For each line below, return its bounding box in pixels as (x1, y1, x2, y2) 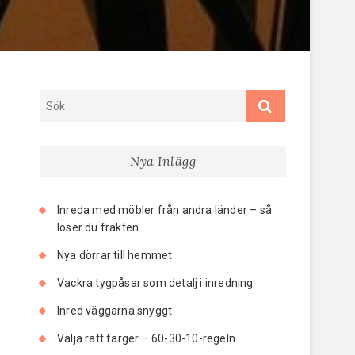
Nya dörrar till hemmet (57, 248, 173, 261)
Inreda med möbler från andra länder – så (57, 203, 272, 216)
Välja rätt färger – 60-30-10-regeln (57, 331, 235, 345)
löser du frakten (57, 220, 139, 234)
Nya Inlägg (130, 152, 196, 169)
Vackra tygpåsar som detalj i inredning (57, 276, 254, 289)
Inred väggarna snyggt (57, 303, 173, 317)
